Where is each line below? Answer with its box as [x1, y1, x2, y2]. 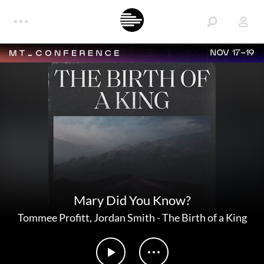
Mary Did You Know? [73, 192, 191, 208]
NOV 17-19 [210, 49, 255, 57]
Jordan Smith [93, 211, 155, 224]
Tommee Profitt [17, 211, 90, 224]
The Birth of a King [161, 211, 247, 224]
